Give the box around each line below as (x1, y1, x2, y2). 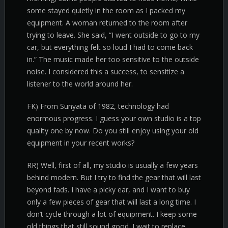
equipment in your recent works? (27, 138, 134, 148)
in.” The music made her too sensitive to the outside (27, 54, 199, 64)
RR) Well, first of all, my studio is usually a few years (27, 160, 198, 170)
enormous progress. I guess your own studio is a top (27, 113, 201, 123)
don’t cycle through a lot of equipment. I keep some (27, 209, 197, 219)
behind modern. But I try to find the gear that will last (27, 173, 201, 182)
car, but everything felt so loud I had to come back (27, 42, 193, 52)
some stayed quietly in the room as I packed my (27, 6, 185, 15)
